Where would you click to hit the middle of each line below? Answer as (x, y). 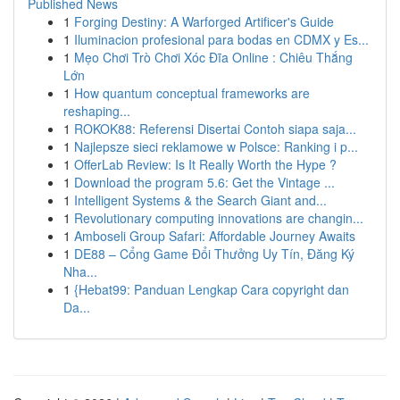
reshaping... (97, 111)
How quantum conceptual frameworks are (192, 93)
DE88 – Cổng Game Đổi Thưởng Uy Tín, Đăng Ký (214, 254)
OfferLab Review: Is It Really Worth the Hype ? (205, 164)
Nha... (80, 271)
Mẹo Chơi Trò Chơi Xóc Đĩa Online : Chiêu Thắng (213, 57)
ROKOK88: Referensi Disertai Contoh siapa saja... (215, 129)
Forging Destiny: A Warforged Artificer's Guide (204, 21)
